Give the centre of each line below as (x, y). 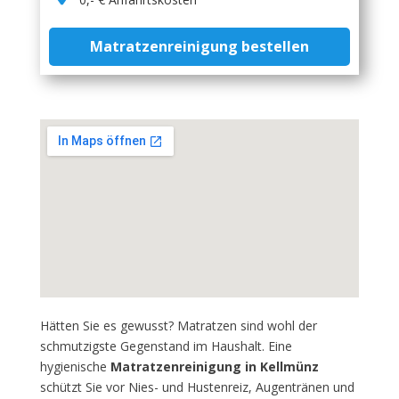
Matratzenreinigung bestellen (199, 46)
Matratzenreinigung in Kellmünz (214, 366)
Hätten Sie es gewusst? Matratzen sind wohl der (178, 326)
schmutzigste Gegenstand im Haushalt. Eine (166, 346)
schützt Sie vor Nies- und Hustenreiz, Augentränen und (197, 387)
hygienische (75, 366)
